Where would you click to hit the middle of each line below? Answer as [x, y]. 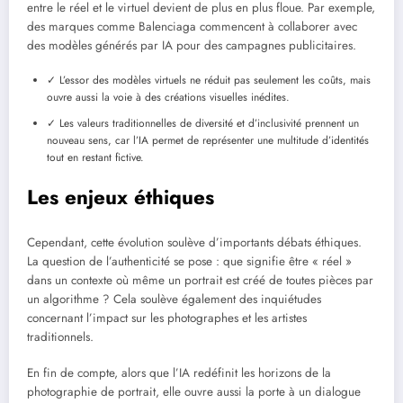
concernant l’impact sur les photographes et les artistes [167, 318]
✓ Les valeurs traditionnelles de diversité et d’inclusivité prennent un [203, 124]
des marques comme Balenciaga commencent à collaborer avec [192, 26]
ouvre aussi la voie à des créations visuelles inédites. [168, 98]
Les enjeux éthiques [121, 197]
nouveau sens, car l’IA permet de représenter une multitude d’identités [208, 141]
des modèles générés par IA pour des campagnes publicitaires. [192, 45]
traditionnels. [60, 336]
